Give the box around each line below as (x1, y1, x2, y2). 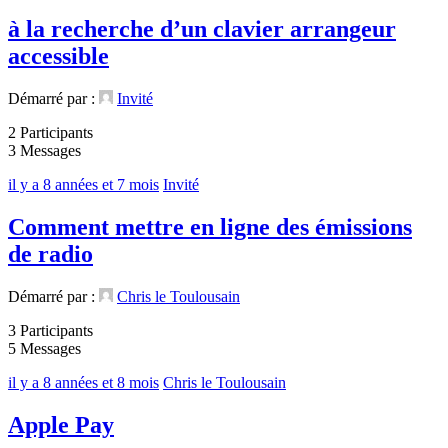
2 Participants (8, 124, 93, 142)
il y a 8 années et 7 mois (8, 176, 159, 194)
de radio (8, 240, 93, 267)
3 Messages (8, 142, 81, 160)
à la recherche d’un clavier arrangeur (8, 16, 396, 43)
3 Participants (8, 321, 93, 339)
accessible (8, 43, 109, 70)
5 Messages (8, 339, 81, 357)
